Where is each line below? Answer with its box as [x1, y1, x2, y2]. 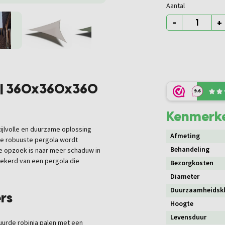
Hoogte [170, 199, 193, 209]
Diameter [170, 172, 199, 182]
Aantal [166, 1, 185, 11]
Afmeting [170, 131, 200, 142]
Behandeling [170, 145, 209, 155]
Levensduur [170, 212, 206, 223]
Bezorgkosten [170, 158, 213, 169]
